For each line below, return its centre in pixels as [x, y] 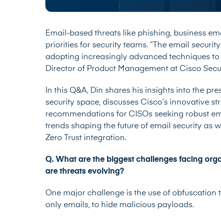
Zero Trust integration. [86, 138]
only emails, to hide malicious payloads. [120, 205]
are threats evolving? [86, 172]
